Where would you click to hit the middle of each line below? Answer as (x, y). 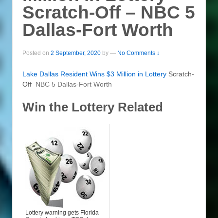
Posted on (36, 53)
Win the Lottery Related (93, 107)
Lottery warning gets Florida (62, 213)
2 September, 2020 (76, 53)
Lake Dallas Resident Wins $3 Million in (84, 74)
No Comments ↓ (138, 53)
